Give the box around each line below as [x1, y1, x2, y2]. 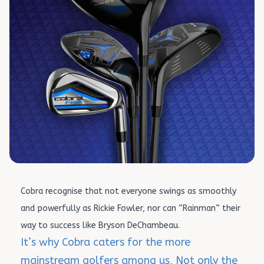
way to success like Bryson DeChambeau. [21, 220, 180, 230]
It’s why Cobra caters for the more [21, 236, 190, 249]
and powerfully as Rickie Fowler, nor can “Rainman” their [21, 203, 240, 213]
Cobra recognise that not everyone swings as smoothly [21, 186, 236, 196]
